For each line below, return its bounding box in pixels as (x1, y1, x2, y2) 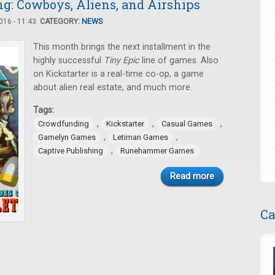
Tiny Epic (104, 55, 139, 66)
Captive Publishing (38, 146, 103, 155)
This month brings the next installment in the (33, 42, 211, 52)
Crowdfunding (38, 119, 89, 128)
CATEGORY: (40, 17, 82, 26)
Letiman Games (113, 133, 168, 142)
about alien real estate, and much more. (33, 82, 192, 93)
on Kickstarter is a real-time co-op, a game (33, 69, 204, 79)
